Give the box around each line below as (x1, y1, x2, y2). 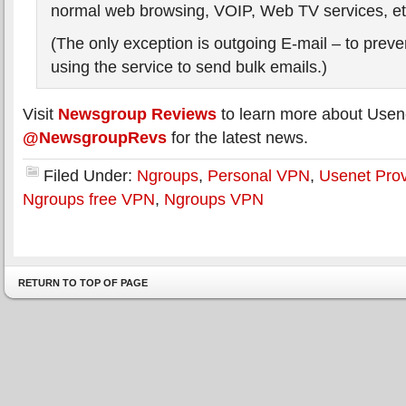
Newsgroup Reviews (58, 104, 217, 123)
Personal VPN (208, 166, 310, 185)
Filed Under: (43, 166, 137, 185)
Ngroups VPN (164, 189, 264, 208)
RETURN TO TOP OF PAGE (18, 277, 148, 288)
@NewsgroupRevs (23, 128, 167, 147)
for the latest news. (167, 128, 308, 147)
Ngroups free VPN (23, 189, 155, 208)
